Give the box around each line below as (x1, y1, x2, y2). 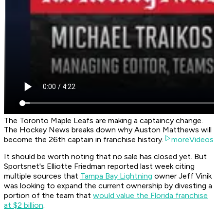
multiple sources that (4, 171, 80, 181)
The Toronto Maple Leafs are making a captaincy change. (4, 116, 203, 126)
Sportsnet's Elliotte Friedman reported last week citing (4, 162, 195, 171)
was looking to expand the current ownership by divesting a (4, 181, 212, 191)
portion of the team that (4, 191, 93, 200)
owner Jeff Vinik (152, 171, 212, 181)
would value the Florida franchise (93, 191, 208, 200)
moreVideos (171, 135, 214, 145)
